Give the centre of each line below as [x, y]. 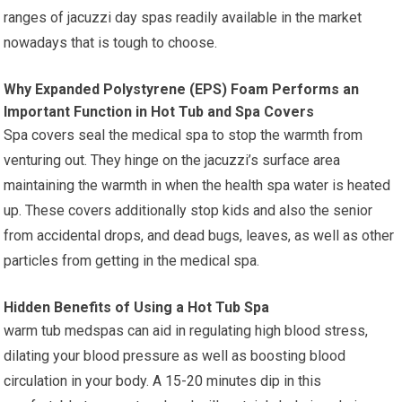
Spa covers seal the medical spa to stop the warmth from [184, 135]
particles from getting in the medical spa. [132, 260]
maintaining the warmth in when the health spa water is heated [197, 185]
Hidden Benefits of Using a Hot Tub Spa [137, 307]
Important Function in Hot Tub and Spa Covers [159, 111]
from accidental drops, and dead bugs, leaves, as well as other [199, 235]
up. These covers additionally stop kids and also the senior [188, 210]
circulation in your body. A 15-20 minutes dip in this [163, 380]
